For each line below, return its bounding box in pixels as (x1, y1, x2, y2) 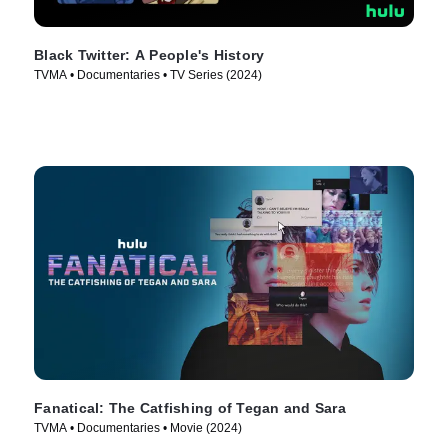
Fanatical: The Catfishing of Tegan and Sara (34, 399, 346, 416)
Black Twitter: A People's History (34, 47, 265, 64)
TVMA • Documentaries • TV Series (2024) (34, 68, 262, 83)
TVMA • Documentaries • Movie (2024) (34, 420, 242, 435)
